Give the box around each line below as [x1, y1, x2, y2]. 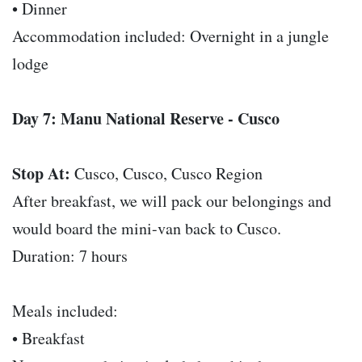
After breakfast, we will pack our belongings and [12, 190, 331, 213]
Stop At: [12, 162, 70, 186]
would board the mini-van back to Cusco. [12, 217, 281, 240]
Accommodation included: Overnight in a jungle [12, 25, 329, 48]
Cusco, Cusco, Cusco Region [70, 162, 263, 185]
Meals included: [12, 300, 118, 322]
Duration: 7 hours [12, 245, 128, 267]
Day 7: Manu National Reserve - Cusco [12, 107, 280, 131]
